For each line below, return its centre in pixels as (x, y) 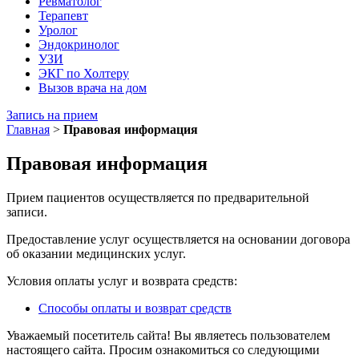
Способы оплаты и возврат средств (135, 308)
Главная (28, 129)
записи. (27, 212)
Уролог (58, 30)
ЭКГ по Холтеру (84, 73)
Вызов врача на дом (93, 88)
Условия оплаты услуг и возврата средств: (122, 280)
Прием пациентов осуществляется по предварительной (158, 197)
